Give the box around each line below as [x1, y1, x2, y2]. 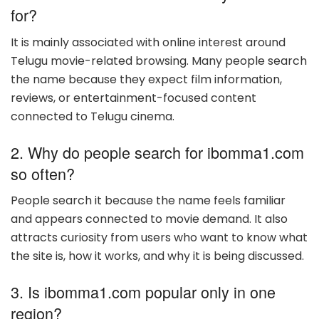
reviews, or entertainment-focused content [11, 89, 256, 106]
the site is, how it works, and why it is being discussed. [11, 248, 304, 265]
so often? [11, 162, 75, 184]
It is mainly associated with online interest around [11, 33, 286, 51]
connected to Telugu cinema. [11, 108, 174, 125]
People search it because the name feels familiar [11, 192, 286, 209]
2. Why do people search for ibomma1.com [11, 140, 304, 163]
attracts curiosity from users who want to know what [11, 229, 308, 246]
